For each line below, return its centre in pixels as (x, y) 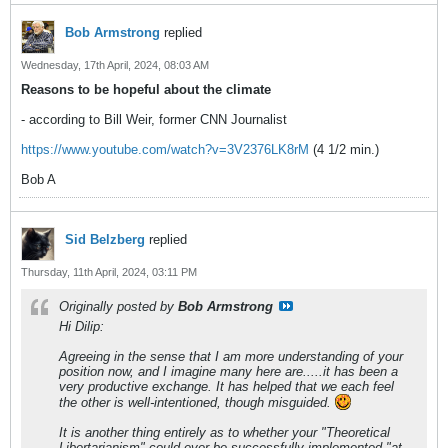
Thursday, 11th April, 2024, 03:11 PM (109, 272)
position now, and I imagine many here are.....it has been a (228, 371)
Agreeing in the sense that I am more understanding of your (231, 356)
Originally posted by (118, 306)
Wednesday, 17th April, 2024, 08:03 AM (115, 65)
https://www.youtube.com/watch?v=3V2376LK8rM (165, 149)
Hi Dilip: (81, 326)
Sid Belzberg (105, 239)
